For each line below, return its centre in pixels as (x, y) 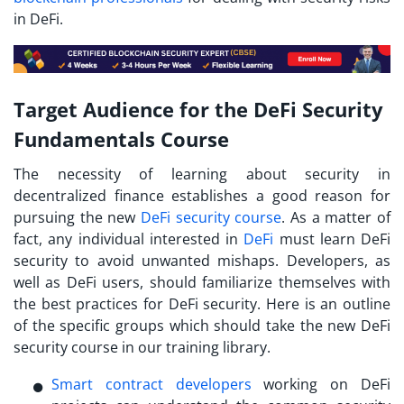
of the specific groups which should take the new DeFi (202, 326)
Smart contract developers (151, 385)
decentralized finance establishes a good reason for (202, 196)
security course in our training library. (142, 348)
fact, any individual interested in (129, 239)
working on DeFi (321, 385)
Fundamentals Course (121, 139)
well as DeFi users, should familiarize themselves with (202, 283)
